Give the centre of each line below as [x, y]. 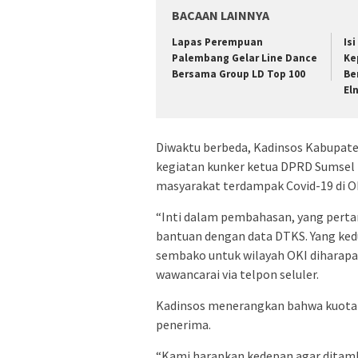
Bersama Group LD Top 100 [239, 74]
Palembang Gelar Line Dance [245, 58]
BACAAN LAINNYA [221, 16]
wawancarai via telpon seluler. [237, 274]
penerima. [183, 324]
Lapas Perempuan [217, 42]
